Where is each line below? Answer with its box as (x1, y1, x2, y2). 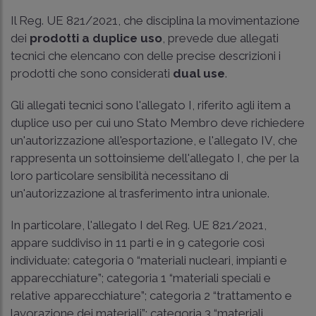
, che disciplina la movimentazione (118, 13, 300, 28)
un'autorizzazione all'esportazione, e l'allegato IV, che (11, 133, 298, 147)
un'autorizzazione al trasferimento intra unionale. (11, 186, 269, 200)
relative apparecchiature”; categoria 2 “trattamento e (11, 288, 292, 303)
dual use (173, 66, 225, 80)
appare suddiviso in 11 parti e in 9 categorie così (11, 235, 265, 250)
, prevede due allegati (162, 30, 279, 45)
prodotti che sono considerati (11, 66, 173, 80)
